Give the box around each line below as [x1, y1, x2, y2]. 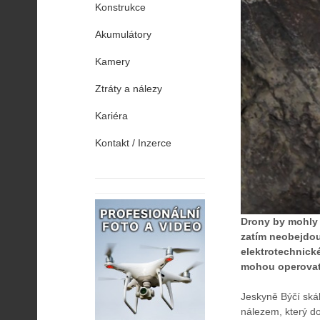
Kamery [95, 56, 130, 67]
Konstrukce [95, 1, 146, 13]
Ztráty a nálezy [95, 83, 162, 94]
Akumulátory [95, 29, 151, 40]
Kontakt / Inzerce [95, 137, 171, 149]
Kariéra [95, 110, 128, 121]
